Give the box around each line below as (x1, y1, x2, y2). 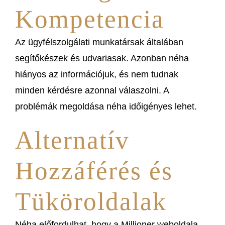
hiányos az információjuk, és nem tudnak (15, 69, 178, 79)
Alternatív (15, 125, 130, 154)
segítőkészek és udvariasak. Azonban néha (15, 53, 189, 63)
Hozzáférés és (15, 156, 173, 185)
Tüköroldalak (15, 186, 167, 215)
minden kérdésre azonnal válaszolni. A (15, 85, 169, 95)
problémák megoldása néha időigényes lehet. (15, 101, 197, 111)
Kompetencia (15, 4, 164, 33)
